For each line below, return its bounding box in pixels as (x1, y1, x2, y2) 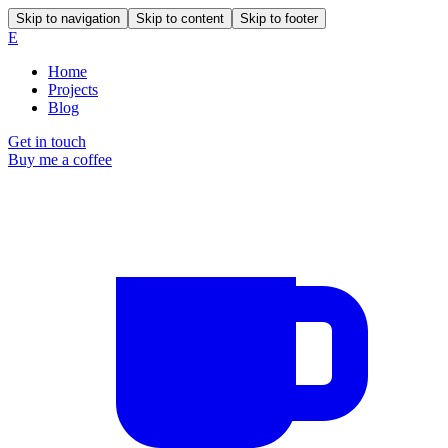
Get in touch (8, 133, 86, 150)
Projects (48, 81, 98, 98)
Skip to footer (240, 11, 318, 26)
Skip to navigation (16, 11, 120, 26)
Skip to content (136, 11, 224, 26)
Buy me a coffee (8, 151, 112, 168)
